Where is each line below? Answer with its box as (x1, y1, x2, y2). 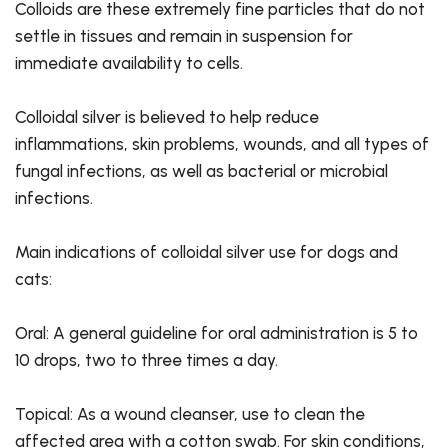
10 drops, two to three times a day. (15, 350, 278, 371)
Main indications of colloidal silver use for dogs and (15, 242, 398, 263)
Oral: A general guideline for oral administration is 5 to (15, 323, 418, 344)
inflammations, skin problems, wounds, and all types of (15, 134, 429, 155)
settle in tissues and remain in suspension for (15, 26, 353, 47)
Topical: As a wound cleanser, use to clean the (15, 404, 365, 425)
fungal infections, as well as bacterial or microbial (15, 161, 388, 182)
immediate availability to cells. (15, 53, 243, 74)
